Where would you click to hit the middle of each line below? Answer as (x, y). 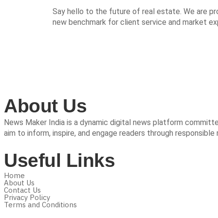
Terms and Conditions (40, 205)
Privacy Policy (27, 198)
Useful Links (59, 161)
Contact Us (22, 190)
